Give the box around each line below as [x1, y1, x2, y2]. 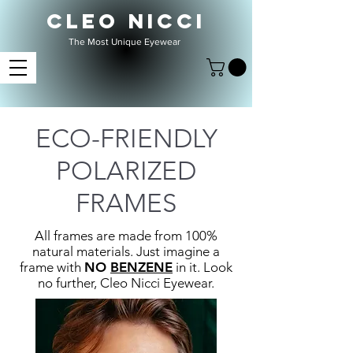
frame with [20, 258, 84, 275]
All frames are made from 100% [35, 227, 217, 243]
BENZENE [110, 258, 173, 275]
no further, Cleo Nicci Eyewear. [38, 274, 214, 291]
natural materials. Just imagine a [32, 243, 220, 259]
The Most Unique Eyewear [69, 36, 180, 47]
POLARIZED [56, 155, 196, 186]
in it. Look [173, 258, 232, 275]
